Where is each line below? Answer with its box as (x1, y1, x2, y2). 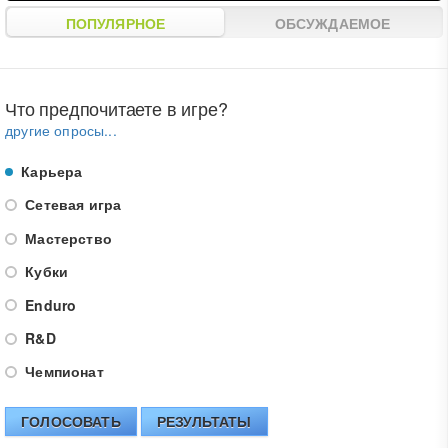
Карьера (17, 161, 83, 182)
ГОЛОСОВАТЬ (21, 411, 121, 432)
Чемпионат (21, 361, 104, 382)
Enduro (21, 294, 77, 315)
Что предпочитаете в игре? (5, 95, 228, 122)
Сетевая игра (21, 194, 122, 215)
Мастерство (21, 227, 112, 248)
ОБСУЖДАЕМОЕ (274, 13, 391, 34)
